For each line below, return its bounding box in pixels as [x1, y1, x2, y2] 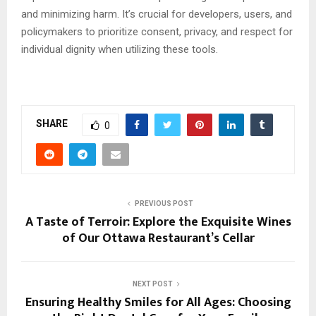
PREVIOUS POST [134, 199, 193, 207]
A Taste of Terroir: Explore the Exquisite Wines [25, 211, 291, 233]
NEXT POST [132, 279, 173, 288]
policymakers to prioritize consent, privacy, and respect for [21, 25, 293, 38]
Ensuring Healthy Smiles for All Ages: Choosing [25, 291, 291, 313]
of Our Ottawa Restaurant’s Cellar [61, 227, 255, 249]
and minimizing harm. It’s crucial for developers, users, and [21, 7, 292, 20]
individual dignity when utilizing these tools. [21, 42, 218, 56]
